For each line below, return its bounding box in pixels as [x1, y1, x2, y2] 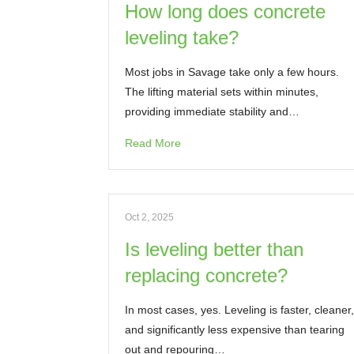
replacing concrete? [125, 265, 288, 286]
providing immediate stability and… [125, 105, 299, 118]
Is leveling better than [125, 239, 303, 260]
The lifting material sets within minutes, [125, 85, 318, 98]
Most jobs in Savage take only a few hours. [125, 66, 339, 78]
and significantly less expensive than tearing [125, 323, 345, 336]
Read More [125, 137, 181, 149]
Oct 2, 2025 [125, 212, 174, 223]
